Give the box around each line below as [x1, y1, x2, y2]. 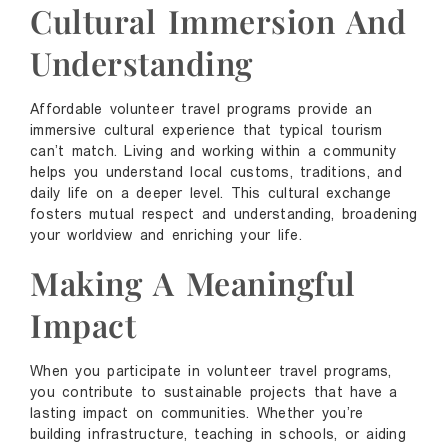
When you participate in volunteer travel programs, [30, 364, 392, 380]
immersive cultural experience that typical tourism [30, 124, 383, 140]
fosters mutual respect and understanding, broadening [30, 208, 417, 224]
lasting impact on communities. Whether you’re [30, 406, 364, 422]
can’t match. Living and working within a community [30, 145, 397, 161]
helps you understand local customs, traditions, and [30, 166, 402, 182]
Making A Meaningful [30, 260, 356, 304]
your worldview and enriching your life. [30, 229, 302, 245]
